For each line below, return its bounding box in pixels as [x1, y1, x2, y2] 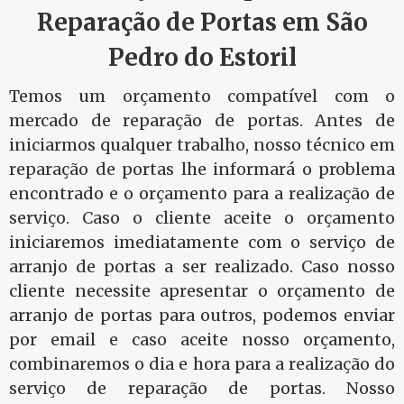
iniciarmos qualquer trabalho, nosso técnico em [9, 134, 395, 155]
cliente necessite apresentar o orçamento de [9, 280, 395, 301]
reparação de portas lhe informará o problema [9, 159, 395, 179]
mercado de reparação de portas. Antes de [9, 110, 395, 131]
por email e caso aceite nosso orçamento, [9, 329, 395, 350]
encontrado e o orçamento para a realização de [9, 183, 395, 204]
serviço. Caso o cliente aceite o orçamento [9, 207, 395, 228]
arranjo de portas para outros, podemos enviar [9, 305, 395, 326]
